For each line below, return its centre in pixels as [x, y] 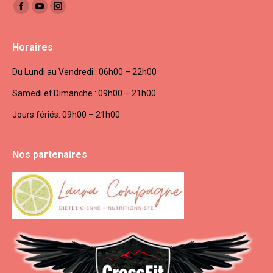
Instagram [77, 13]
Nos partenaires [50, 155]
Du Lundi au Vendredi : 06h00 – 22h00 [84, 72]
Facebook [39, 13]
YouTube [56, 13]
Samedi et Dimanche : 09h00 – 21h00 [84, 94]
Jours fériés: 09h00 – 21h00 [66, 115]
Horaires [33, 48]
